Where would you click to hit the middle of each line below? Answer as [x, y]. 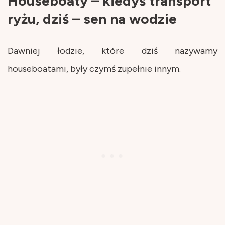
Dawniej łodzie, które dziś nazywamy [113, 50]
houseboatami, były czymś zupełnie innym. [94, 69]
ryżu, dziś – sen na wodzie [92, 18]
